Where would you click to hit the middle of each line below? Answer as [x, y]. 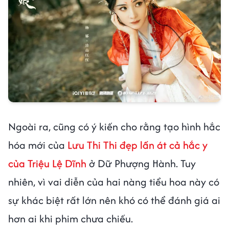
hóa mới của [38, 145]
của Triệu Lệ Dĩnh [47, 164]
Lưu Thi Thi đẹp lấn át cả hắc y [138, 145]
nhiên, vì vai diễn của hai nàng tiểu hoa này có [114, 182]
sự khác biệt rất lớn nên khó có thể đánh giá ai [114, 200]
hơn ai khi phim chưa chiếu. [71, 219]
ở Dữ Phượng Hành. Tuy [141, 164]
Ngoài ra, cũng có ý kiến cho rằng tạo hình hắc [114, 127]
